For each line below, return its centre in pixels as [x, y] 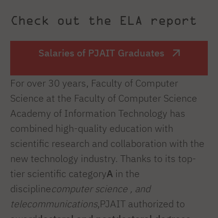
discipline [31, 188]
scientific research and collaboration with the [107, 143]
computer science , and [101, 188]
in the [126, 173]
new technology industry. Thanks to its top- [103, 158]
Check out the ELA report [104, 20]
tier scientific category [58, 173]
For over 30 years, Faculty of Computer [94, 83]
